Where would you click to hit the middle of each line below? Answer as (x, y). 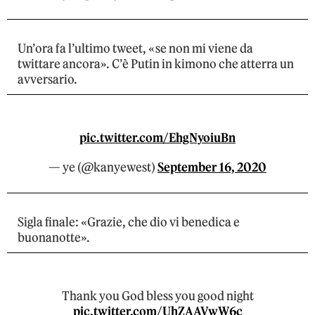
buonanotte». (54, 238)
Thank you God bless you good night (157, 296)
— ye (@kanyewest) (103, 168)
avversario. (47, 80)
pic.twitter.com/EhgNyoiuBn (157, 138)
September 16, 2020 (212, 168)
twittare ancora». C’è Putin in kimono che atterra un (156, 64)
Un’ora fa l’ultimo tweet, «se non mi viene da (135, 49)
